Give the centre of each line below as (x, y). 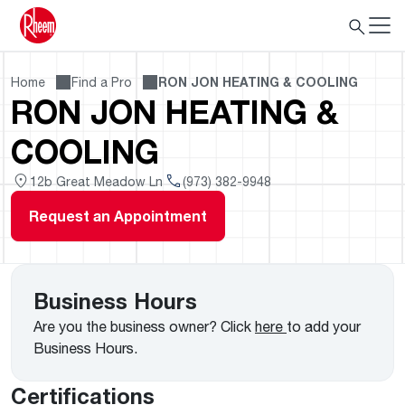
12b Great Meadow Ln (96, 181)
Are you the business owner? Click (144, 326)
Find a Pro (102, 82)
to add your (324, 326)
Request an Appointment (118, 216)
